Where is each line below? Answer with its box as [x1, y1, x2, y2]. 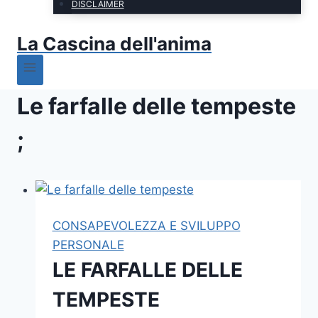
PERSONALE [52, 237, 124, 252]
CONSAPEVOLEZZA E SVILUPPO [52, 218, 241, 233]
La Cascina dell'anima [17, 32, 212, 55]
